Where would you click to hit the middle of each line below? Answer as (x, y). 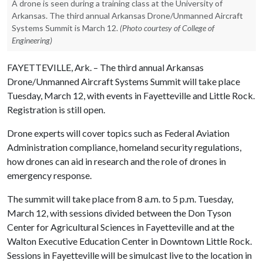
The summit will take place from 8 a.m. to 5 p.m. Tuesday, (120, 199)
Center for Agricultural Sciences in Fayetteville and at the (121, 227)
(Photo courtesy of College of (167, 28)
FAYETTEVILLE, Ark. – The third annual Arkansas (105, 67)
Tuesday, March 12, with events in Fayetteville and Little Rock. (131, 95)
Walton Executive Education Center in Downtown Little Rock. (129, 241)
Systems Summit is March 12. (65, 28)
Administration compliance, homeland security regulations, (124, 147)
